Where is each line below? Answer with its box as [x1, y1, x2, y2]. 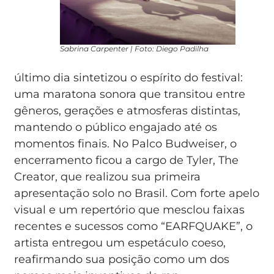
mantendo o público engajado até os [14, 120, 218, 134]
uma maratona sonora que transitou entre [14, 87, 246, 101]
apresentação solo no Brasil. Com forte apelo [14, 186, 260, 200]
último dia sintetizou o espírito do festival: [14, 70, 243, 84]
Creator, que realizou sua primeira [14, 169, 201, 183]
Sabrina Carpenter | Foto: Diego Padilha [59, 43, 209, 53]
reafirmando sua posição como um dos [14, 252, 230, 266]
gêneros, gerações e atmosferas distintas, [14, 103, 241, 117]
